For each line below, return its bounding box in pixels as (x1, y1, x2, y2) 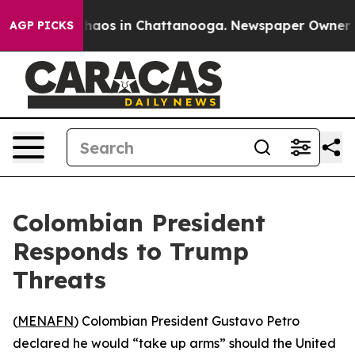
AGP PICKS (10, 18, 74, 32)
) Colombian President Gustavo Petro (74, 313, 300, 329)
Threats (13, 265, 106, 295)
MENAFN (17, 313, 74, 329)
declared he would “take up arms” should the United (13, 335, 336, 351)
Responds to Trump (13, 236, 249, 266)
